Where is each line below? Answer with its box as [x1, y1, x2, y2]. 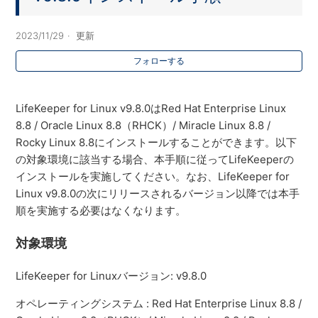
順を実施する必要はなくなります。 [16, 203, 187, 217]
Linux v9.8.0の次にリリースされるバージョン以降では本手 [16, 186, 300, 200]
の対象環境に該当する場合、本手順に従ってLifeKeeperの [16, 152, 295, 166]
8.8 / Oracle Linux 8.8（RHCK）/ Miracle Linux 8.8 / [16, 118, 271, 132]
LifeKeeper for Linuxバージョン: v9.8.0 [16, 269, 207, 283]
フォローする [133, 55, 185, 66]
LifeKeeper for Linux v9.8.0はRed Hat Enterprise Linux [16, 101, 287, 115]
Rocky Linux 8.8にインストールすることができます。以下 [16, 135, 297, 149]
